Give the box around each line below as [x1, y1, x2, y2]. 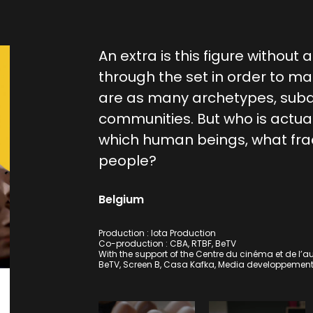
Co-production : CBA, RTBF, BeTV [98, 238, 236, 250]
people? [98, 151, 156, 171]
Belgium [98, 191, 144, 208]
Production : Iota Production [98, 227, 216, 240]
